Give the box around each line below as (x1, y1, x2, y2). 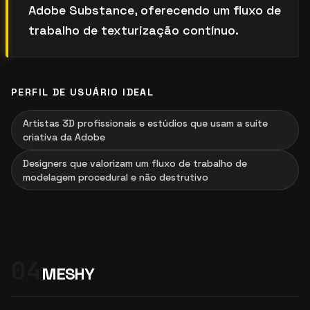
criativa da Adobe (23, 131, 105, 143)
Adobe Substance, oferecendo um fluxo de (28, 2, 281, 18)
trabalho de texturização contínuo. (28, 22, 239, 38)
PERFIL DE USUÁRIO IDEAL (11, 86, 154, 98)
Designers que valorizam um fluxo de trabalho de (23, 157, 247, 170)
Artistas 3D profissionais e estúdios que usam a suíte (23, 117, 268, 129)
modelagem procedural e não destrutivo (23, 171, 208, 183)
